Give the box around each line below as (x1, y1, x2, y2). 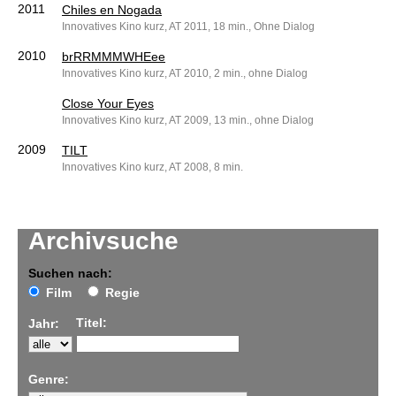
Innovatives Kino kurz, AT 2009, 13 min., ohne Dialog (62, 114, 314, 127)
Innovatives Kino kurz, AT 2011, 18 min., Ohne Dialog (62, 20, 315, 34)
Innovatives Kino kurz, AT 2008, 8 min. (62, 161, 243, 174)
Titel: (76, 316, 107, 331)
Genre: (28, 372, 69, 387)
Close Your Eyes (62, 96, 154, 111)
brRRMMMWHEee (62, 49, 165, 65)
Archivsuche (28, 227, 179, 255)
